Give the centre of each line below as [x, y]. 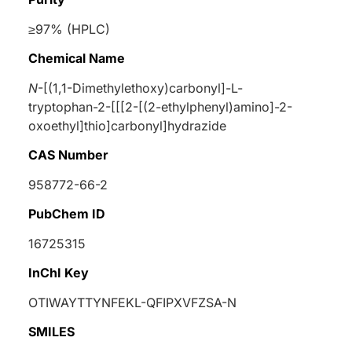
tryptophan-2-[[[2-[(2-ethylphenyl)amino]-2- [160, 106]
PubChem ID [67, 213]
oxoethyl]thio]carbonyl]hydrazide [127, 125]
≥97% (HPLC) [69, 29]
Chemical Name [77, 58]
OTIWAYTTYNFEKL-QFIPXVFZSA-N [132, 302]
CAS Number [68, 154]
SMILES [51, 331]
